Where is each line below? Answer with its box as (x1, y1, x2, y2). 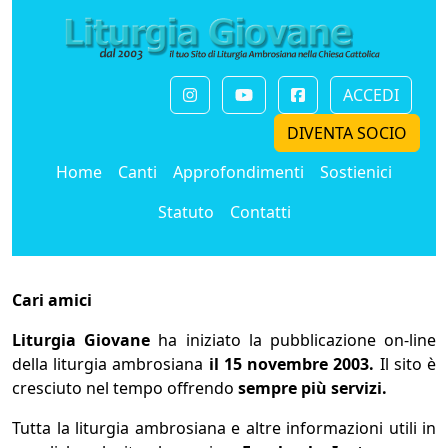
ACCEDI (343, 84, 399, 107)
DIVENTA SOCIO (287, 122, 407, 145)
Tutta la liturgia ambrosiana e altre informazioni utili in (12, 417, 436, 440)
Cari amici (12, 289, 92, 312)
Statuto (157, 201, 214, 224)
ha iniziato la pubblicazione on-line (158, 329, 437, 352)
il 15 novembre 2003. (208, 353, 380, 376)
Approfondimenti (173, 161, 304, 184)
